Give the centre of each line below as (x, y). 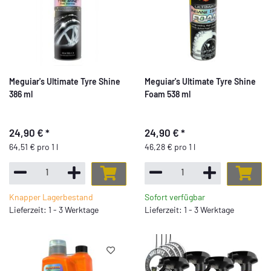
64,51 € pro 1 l (34, 146)
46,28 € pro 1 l (170, 146)
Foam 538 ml (168, 94)
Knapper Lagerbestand (51, 197)
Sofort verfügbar (175, 197)
